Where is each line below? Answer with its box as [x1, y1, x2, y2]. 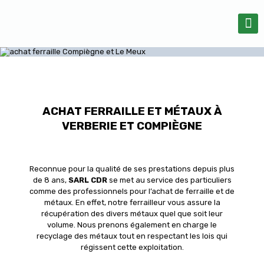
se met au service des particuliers [107, 176, 232, 184]
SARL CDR [68, 176, 107, 184]
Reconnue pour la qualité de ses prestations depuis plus [29, 164, 235, 173]
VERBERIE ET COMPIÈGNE [62, 119, 202, 133]
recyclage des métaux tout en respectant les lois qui [37, 232, 227, 240]
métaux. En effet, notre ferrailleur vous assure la [44, 198, 220, 207]
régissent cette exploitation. [80, 243, 184, 252]
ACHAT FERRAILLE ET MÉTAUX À [42, 104, 222, 118]
